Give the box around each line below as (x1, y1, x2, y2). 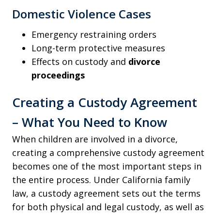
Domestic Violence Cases (12, 6, 151, 22)
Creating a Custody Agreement (12, 93, 197, 111)
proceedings (31, 69, 85, 81)
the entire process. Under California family (12, 173, 190, 186)
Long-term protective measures (31, 42, 165, 54)
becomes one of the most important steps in (12, 160, 201, 172)
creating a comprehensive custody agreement (12, 146, 204, 158)
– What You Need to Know (12, 113, 167, 131)
